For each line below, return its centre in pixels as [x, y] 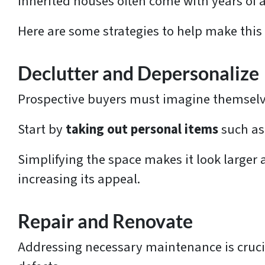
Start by [42, 130]
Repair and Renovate [105, 222]
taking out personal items [142, 130]
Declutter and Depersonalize [138, 74]
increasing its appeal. [79, 180]
